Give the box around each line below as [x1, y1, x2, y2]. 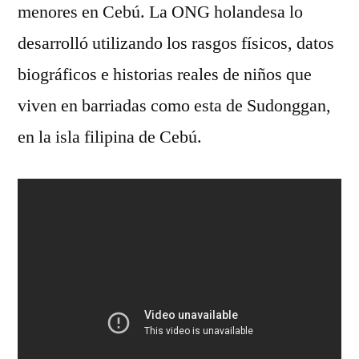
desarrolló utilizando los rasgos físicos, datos [18, 32, 334, 54]
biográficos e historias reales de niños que [18, 63, 312, 86]
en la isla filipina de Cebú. [18, 126, 202, 148]
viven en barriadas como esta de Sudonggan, [18, 95, 331, 117]
